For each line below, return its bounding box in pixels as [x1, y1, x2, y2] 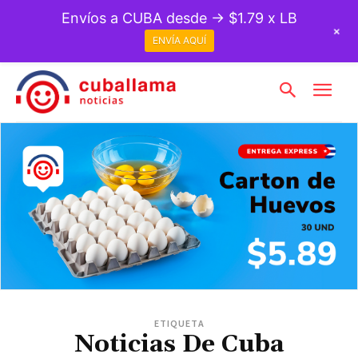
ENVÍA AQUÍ [152, 34, 206, 47]
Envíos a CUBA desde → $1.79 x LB [61, 10, 297, 26]
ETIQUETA [153, 316, 205, 329]
